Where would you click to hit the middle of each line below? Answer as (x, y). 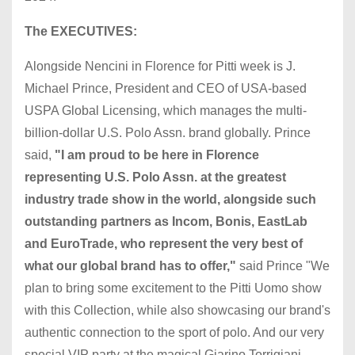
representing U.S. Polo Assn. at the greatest (155, 177)
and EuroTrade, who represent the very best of (164, 243)
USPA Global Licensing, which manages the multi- (166, 110)
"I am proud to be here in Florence (157, 155)
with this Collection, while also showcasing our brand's (177, 310)
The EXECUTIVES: (82, 31)
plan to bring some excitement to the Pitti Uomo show (173, 288)
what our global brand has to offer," (130, 265)
